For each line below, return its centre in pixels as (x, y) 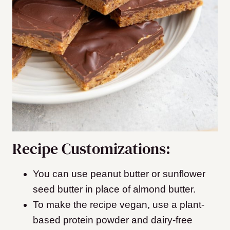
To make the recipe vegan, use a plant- (119, 205)
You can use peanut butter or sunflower (119, 174)
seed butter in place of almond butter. (116, 189)
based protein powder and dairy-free (113, 220)
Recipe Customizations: (91, 149)
